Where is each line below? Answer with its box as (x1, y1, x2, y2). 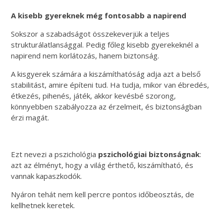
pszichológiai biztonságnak (98, 149, 200, 159)
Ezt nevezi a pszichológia (11, 149, 99, 159)
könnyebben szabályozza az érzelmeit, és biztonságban (11, 101, 202, 111)
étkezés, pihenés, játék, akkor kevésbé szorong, (11, 90, 176, 101)
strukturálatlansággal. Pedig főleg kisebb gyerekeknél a (11, 39, 199, 50)
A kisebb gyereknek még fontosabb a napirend (11, 10, 187, 20)
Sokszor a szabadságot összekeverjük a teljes (11, 28, 170, 39)
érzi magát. (11, 112, 50, 122)
